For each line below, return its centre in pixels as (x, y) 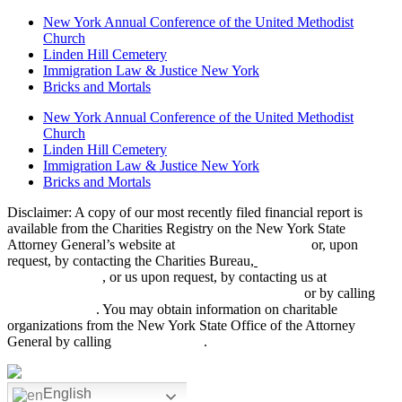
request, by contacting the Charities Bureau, (131, 261)
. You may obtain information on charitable (217, 310)
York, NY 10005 (55, 277)
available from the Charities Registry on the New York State (176, 229)
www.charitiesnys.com (243, 245)
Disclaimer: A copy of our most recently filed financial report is (185, 213)
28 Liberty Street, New (323, 261)
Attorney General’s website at (93, 245)
